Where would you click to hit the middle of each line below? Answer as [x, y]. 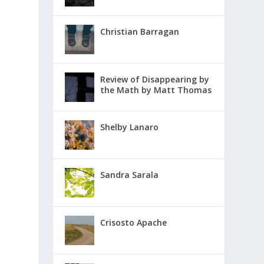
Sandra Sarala [130, 174]
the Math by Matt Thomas [156, 90]
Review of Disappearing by [155, 79]
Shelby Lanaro [130, 127]
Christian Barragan [140, 31]
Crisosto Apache [134, 222]
